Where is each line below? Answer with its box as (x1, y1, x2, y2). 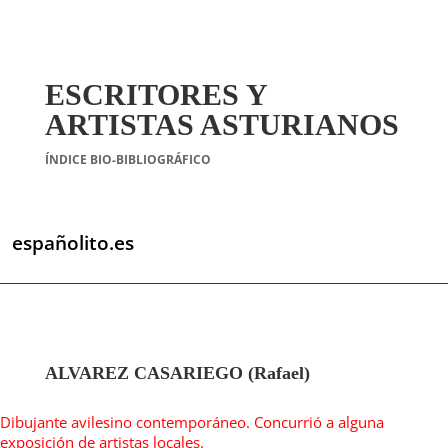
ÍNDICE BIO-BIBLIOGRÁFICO (44, 151, 211, 168)
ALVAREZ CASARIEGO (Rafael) (44, 362, 310, 383)
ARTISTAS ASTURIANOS (44, 108, 399, 141)
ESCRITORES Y (44, 78, 267, 111)
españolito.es (11, 230, 134, 256)
